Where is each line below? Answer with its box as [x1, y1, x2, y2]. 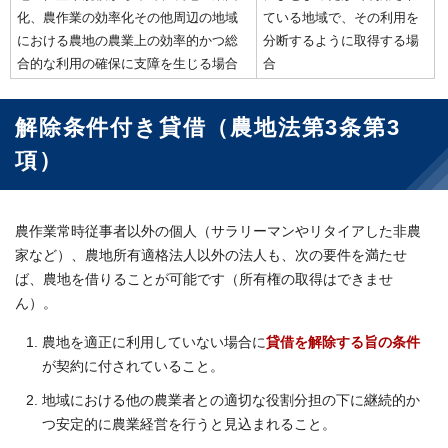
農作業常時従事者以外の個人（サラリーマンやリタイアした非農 [15, 224, 421, 240]
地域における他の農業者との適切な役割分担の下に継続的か [42, 393, 420, 409]
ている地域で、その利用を [263, 10, 419, 26]
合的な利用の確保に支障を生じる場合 [17, 56, 238, 72]
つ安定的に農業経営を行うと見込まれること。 [42, 417, 336, 433]
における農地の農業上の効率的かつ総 [17, 33, 238, 49]
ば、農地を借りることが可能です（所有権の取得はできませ [15, 272, 393, 288]
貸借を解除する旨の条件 [266, 335, 420, 351]
